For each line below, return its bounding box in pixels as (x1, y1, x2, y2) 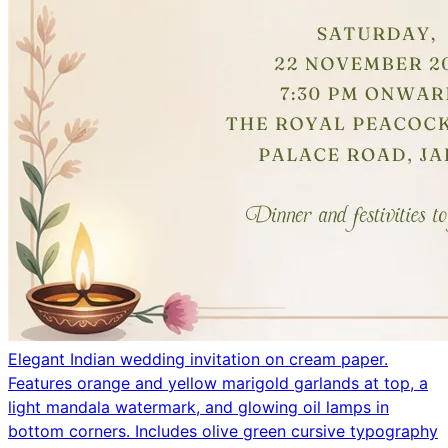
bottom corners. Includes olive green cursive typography (8, 420, 438, 441)
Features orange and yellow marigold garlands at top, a (8, 372, 428, 393)
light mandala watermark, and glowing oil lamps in (8, 396, 389, 417)
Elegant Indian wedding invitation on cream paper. (8, 348, 388, 369)
